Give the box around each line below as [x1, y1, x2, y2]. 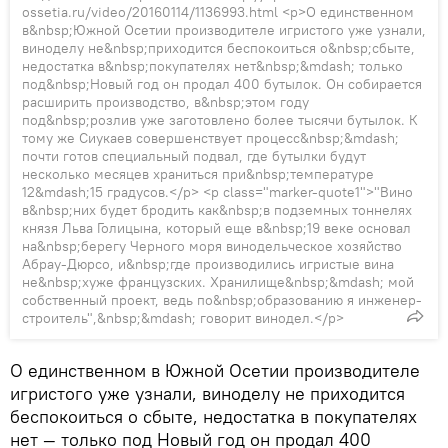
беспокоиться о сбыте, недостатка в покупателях [10, 405, 417, 429]
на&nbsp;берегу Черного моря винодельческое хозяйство [22, 237, 402, 256]
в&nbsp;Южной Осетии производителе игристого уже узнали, [22, 21, 426, 40]
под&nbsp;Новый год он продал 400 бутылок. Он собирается [22, 75, 422, 94]
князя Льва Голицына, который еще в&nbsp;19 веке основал [22, 219, 411, 238]
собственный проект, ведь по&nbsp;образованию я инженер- [22, 291, 422, 310]
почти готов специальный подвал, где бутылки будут [22, 147, 366, 166]
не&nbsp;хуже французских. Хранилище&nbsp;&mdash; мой [22, 273, 414, 292]
